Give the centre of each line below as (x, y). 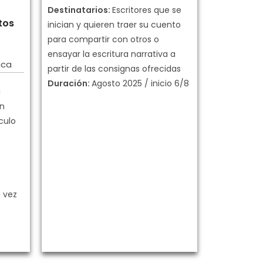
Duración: (70, 84)
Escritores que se (147, 10)
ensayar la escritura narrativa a (112, 54)
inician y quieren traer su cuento (114, 25)
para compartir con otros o (103, 40)
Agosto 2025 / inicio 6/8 (140, 84)
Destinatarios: (80, 10)
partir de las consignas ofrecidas (114, 69)
